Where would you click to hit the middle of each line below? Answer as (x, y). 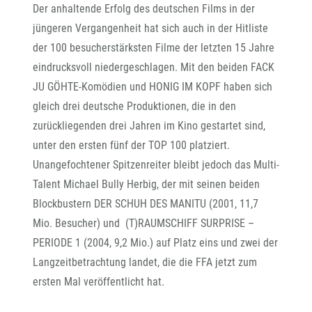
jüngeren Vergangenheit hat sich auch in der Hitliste (150, 28)
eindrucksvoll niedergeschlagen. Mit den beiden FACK (154, 67)
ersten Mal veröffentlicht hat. (99, 282)
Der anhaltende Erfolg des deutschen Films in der (144, 9)
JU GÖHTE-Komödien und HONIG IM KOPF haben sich (153, 87)
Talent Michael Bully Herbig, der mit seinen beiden (146, 184)
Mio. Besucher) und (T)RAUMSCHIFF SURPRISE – (143, 223)
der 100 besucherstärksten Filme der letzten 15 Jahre (154, 48)
